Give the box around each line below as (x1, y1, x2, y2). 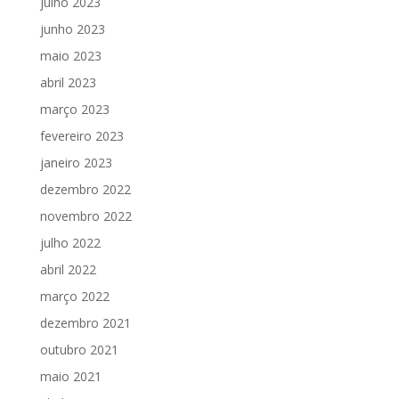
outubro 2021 (39, 340, 118, 358)
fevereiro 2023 (39, 126, 124, 144)
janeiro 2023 (39, 153, 112, 171)
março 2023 (39, 100, 110, 118)
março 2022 (39, 287, 110, 305)
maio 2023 (39, 46, 102, 64)
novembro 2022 (39, 207, 132, 224)
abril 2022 (39, 260, 96, 278)
